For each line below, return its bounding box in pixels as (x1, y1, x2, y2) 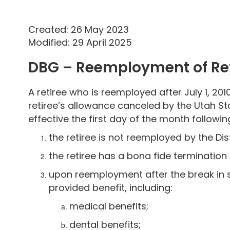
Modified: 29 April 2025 (28, 36, 132, 49)
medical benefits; (69, 199, 148, 213)
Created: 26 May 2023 (28, 23, 129, 36)
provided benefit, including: (49, 181, 172, 194)
